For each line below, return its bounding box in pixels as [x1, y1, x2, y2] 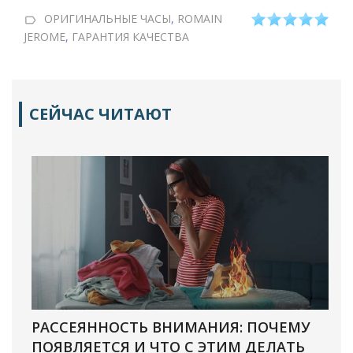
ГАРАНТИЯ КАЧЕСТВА [72, 28, 189, 44]
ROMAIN [177, 10, 222, 26]
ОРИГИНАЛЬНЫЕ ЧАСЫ [44, 10, 171, 26]
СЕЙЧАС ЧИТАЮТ [29, 102, 172, 124]
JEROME [24, 28, 65, 44]
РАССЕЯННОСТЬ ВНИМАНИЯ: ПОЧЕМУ [32, 317, 311, 336]
